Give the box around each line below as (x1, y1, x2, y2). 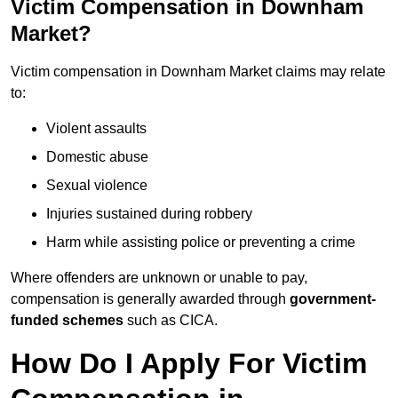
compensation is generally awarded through (11, 291, 290, 307)
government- (290, 291, 376, 307)
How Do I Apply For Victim (11, 347, 367, 380)
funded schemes (11, 313, 123, 329)
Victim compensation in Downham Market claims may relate (11, 64, 386, 80)
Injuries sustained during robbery (46, 206, 252, 222)
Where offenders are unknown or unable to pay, (11, 270, 307, 286)
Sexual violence (46, 178, 147, 194)
